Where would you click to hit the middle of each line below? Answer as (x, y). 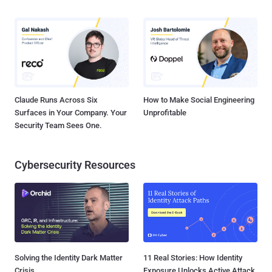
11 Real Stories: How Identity (193, 257)
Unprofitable (165, 112)
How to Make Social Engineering (199, 100)
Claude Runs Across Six (56, 100)
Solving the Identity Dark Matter (69, 257)
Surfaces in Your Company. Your (71, 112)
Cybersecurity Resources (75, 165)
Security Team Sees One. (58, 125)
